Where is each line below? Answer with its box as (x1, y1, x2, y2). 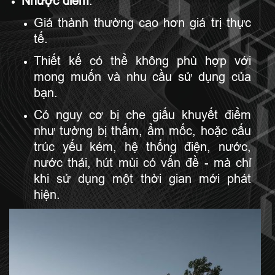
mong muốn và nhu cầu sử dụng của (34, 69, 251, 83)
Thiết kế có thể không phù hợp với (34, 53, 251, 68)
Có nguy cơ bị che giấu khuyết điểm (34, 107, 251, 122)
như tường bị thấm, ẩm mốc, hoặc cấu (34, 123, 251, 137)
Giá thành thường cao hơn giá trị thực (34, 15, 251, 29)
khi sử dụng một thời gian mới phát (34, 171, 251, 185)
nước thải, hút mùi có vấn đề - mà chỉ (34, 155, 251, 169)
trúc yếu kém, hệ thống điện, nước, (34, 139, 251, 153)
